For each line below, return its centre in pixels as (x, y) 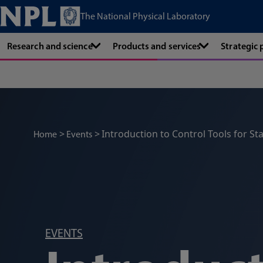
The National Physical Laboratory (145, 16)
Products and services (157, 46)
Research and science (50, 46)
